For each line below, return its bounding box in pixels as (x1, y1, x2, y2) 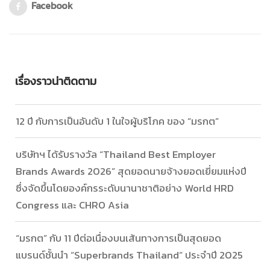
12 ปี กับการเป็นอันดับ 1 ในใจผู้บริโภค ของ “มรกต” (16, 113, 219, 130)
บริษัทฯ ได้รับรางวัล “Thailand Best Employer (16, 146, 216, 163)
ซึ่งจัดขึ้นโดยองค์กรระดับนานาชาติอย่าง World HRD (16, 180, 234, 196)
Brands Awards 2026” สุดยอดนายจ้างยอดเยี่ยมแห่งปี (16, 163, 246, 180)
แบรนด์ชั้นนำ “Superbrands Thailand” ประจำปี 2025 (16, 247, 243, 263)
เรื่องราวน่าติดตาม (15, 73, 96, 90)
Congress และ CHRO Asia (16, 197, 129, 213)
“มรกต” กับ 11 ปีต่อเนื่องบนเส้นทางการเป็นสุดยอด (16, 230, 221, 246)
